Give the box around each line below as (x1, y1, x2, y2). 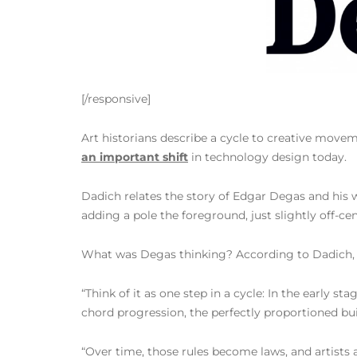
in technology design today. (188, 149, 347, 164)
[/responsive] (81, 91, 151, 106)
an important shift (81, 149, 188, 164)
